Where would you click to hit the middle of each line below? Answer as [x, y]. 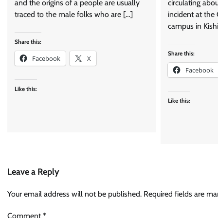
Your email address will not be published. [74, 194]
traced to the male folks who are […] [74, 15]
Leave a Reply [33, 172]
